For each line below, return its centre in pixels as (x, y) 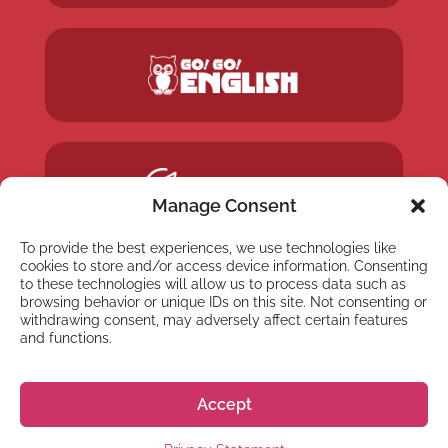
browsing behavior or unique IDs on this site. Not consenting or (223, 302)
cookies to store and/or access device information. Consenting (224, 266)
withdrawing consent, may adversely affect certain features (214, 320)
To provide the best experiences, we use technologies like (208, 248)
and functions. (66, 338)
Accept (224, 404)
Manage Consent (224, 205)
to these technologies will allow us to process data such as (213, 284)
